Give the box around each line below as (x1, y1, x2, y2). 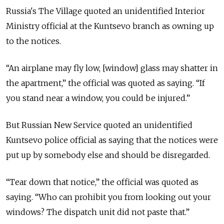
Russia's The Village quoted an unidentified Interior (6, 5, 205, 16)
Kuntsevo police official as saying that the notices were (6, 134, 218, 145)
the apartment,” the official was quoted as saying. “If (6, 77, 205, 88)
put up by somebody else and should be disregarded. (6, 149, 210, 160)
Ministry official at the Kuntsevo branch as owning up (6, 20, 214, 31)
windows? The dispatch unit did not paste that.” (6, 206, 189, 217)
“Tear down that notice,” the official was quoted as (6, 176, 198, 187)
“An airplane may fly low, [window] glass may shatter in (6, 62, 218, 73)
